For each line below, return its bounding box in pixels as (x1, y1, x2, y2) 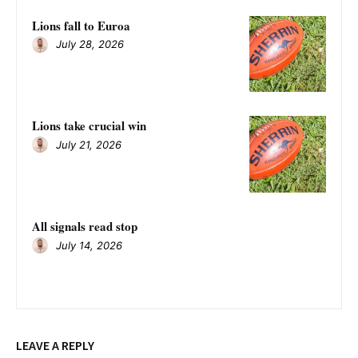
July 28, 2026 (56, 38, 124, 51)
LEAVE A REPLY (16, 336, 94, 353)
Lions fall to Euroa (32, 16, 130, 34)
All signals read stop (32, 217, 137, 235)
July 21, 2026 (56, 137, 121, 151)
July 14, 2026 (56, 238, 122, 252)
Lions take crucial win (32, 117, 146, 135)
